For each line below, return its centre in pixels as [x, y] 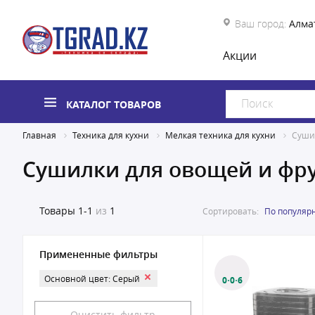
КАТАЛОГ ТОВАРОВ [114, 104]
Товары [57, 211]
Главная [39, 135]
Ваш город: [261, 24]
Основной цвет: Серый [92, 278]
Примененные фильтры [98, 254]
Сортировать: [231, 211]
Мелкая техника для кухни [220, 135]
